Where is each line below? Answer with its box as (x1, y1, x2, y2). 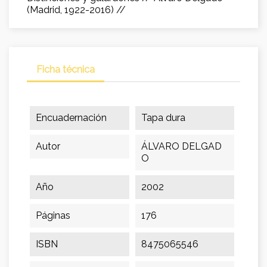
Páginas (36, 210, 70, 221)
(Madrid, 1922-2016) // (27, 4, 126, 15)
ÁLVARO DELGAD (141, 141, 222, 152)
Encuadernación (36, 112, 107, 123)
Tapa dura (141, 112, 185, 123)
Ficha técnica (36, 64, 95, 75)
